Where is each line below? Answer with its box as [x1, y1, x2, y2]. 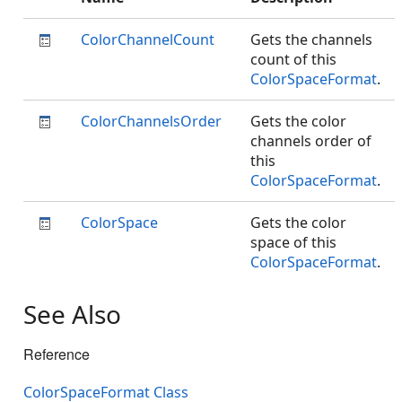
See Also [23, 297, 121, 331]
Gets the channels [250, 30, 372, 49]
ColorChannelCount [81, 30, 214, 49]
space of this [250, 232, 336, 252]
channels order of [250, 131, 371, 151]
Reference [23, 344, 90, 364]
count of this [250, 49, 336, 69]
